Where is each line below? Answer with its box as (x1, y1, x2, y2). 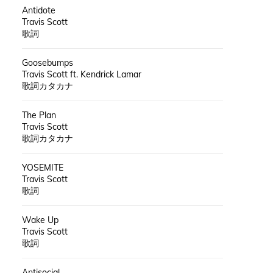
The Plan (21, 109, 56, 121)
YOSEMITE (21, 161, 63, 173)
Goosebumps (21, 57, 73, 68)
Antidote (21, 4, 55, 16)
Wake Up (21, 214, 58, 225)
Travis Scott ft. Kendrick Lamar (21, 68, 141, 80)
